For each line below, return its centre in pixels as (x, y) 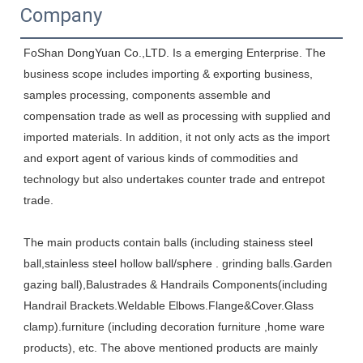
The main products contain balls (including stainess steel (168, 242)
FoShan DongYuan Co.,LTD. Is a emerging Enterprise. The (175, 52)
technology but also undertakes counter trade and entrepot (174, 179)
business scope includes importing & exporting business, (168, 73)
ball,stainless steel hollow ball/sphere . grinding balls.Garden (178, 263)
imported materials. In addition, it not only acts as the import (177, 137)
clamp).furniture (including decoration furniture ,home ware (174, 326)
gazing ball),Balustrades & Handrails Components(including (175, 284)
